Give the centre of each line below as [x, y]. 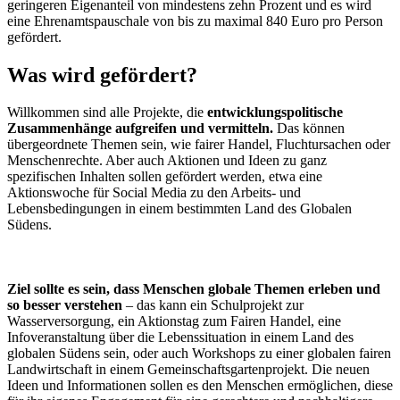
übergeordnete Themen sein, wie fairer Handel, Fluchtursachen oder [199, 145]
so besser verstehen [65, 305]
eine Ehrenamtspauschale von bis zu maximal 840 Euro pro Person [195, 21]
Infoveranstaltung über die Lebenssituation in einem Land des [180, 337]
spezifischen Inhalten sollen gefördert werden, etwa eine [165, 177]
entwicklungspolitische [275, 112]
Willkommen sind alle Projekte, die [107, 112]
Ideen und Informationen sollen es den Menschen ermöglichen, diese [200, 386]
